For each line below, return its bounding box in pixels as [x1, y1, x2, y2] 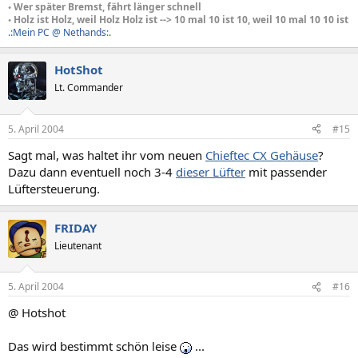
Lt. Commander [54, 81, 123, 94]
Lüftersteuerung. [8, 180, 100, 197]
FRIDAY [54, 219, 97, 236]
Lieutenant [54, 238, 101, 253]
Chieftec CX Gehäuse [205, 146, 318, 163]
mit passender [245, 163, 327, 180]
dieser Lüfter [176, 163, 245, 180]
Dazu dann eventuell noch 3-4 [8, 163, 176, 180]
